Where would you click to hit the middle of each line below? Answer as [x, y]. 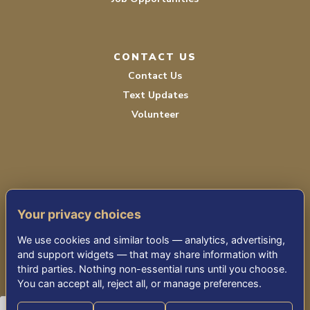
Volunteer [155, 115]
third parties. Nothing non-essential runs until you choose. [152, 269]
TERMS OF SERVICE [155, 228]
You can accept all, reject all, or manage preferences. [139, 284]
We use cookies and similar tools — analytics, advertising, [151, 240]
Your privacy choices [79, 215]
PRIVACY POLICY [155, 252]
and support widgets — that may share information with [148, 255]
